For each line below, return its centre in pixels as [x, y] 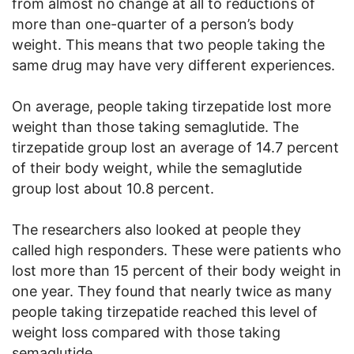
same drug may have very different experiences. [173, 65]
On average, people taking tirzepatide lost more [171, 106]
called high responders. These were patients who [177, 250]
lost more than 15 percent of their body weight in [177, 270]
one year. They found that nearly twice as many [172, 291]
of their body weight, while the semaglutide [157, 168]
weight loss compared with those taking [146, 332]
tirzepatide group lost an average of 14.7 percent [175, 147]
